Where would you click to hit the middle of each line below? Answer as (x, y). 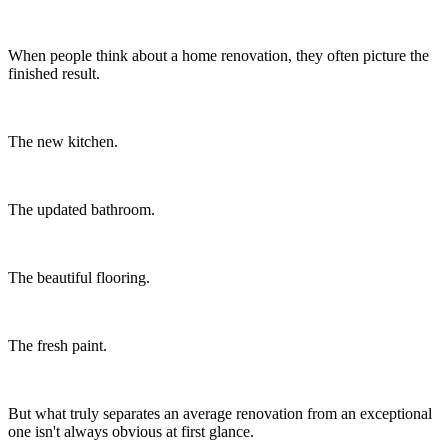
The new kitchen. (63, 142)
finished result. (54, 74)
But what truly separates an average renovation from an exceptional (220, 414)
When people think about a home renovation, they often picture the (218, 56)
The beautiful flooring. (79, 278)
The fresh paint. (57, 346)
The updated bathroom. (81, 210)
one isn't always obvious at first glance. (131, 432)
